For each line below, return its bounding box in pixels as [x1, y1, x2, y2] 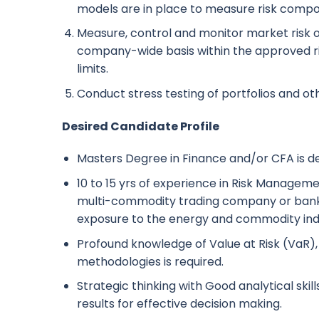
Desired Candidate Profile [62, 117, 219, 135]
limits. [76, 61, 108, 78]
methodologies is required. [76, 253, 224, 270]
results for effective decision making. [76, 296, 282, 313]
